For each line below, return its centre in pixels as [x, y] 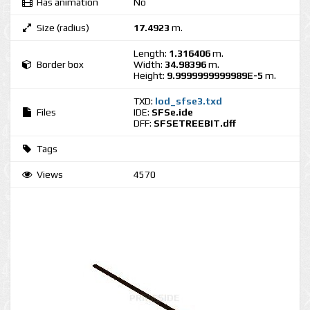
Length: [151, 53]
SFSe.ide [172, 112]
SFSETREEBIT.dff [195, 123]
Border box [60, 64]
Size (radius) [63, 28]
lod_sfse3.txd [189, 101]
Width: [149, 64]
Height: [150, 75]
